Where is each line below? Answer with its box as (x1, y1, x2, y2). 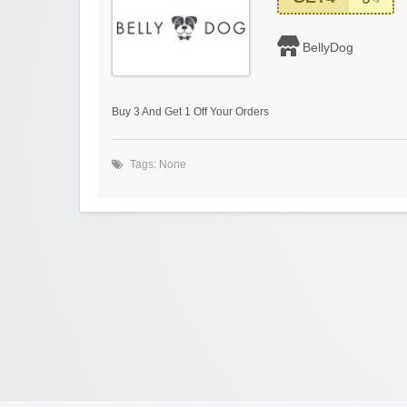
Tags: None (130, 158, 186, 172)
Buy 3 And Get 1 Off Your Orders (112, 105, 269, 119)
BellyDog (303, 40, 353, 55)
